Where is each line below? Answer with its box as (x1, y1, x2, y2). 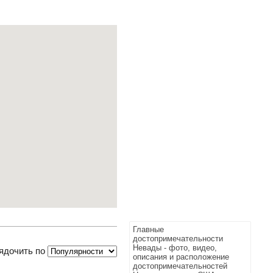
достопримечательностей (133, 261, 227, 271)
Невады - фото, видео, (133, 243, 217, 252)
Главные (133, 225, 164, 234)
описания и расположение (133, 252, 229, 261)
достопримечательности (133, 234, 223, 243)
